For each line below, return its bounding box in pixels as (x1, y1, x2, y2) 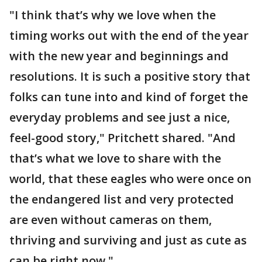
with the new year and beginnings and (9, 47, 229, 64)
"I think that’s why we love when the (9, 6, 216, 23)
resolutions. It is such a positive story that (9, 68, 250, 84)
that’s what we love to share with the (9, 150, 221, 166)
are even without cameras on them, (9, 211, 212, 227)
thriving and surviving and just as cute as (9, 232, 247, 248)
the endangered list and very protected (9, 191, 234, 207)
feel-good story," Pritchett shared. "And (9, 129, 236, 146)
